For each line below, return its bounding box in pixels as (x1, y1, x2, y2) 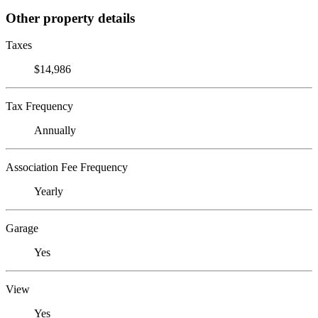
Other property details (6, 10, 135, 26)
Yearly (34, 185, 63, 198)
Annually (34, 124, 76, 137)
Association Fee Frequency (6, 161, 128, 174)
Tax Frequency (6, 100, 73, 113)
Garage (6, 222, 38, 235)
